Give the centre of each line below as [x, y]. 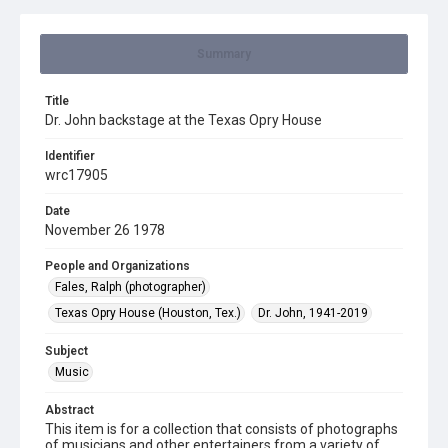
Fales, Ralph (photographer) [130, 287]
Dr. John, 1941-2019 [313, 313]
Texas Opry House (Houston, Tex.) [148, 313]
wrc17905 [76, 175]
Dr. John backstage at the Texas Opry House [183, 120]
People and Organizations [117, 266]
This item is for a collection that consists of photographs [221, 429]
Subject [66, 351]
